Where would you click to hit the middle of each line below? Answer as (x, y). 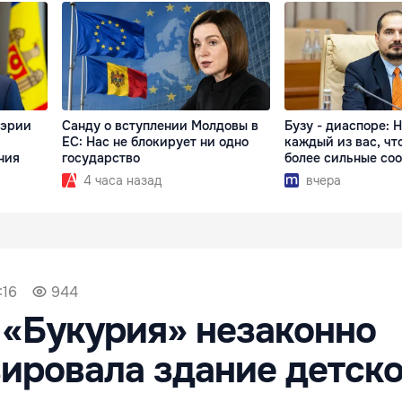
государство (101, 158)
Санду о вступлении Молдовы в (161, 126)
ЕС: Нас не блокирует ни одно (156, 142)
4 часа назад (123, 181)
